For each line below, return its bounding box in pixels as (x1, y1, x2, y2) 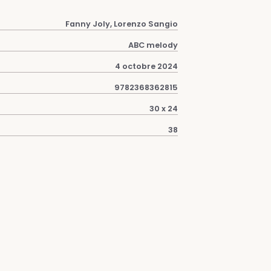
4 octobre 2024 (115, 61, 178, 71)
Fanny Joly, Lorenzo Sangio (65, 19, 178, 29)
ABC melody (128, 40, 178, 50)
